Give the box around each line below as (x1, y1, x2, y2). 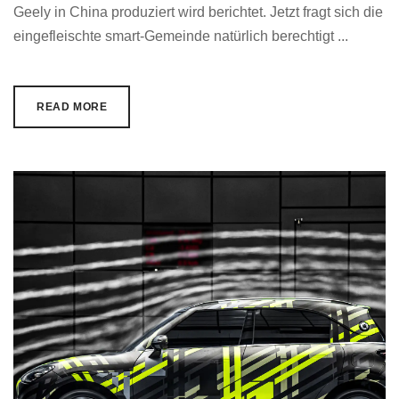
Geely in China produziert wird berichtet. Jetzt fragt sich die (13, 4, 383, 20)
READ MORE (37, 101, 108, 113)
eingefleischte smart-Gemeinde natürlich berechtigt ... (13, 28, 348, 44)
